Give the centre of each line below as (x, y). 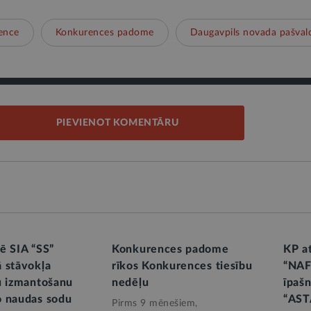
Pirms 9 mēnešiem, (155, 303)
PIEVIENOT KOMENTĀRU (117, 123)
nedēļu (131, 283)
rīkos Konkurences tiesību (182, 266)
